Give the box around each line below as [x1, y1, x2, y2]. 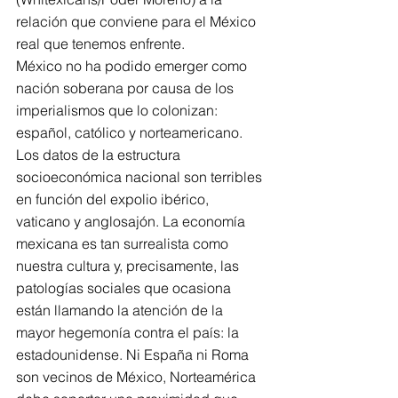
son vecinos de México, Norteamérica [16, 368, 259, 386]
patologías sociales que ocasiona [16, 279, 235, 297]
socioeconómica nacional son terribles [16, 168, 266, 186]
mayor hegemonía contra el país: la [16, 323, 243, 341]
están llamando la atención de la [16, 301, 227, 319]
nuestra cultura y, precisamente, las [16, 257, 243, 275]
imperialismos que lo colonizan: [16, 101, 221, 119]
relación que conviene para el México [16, 12, 259, 30]
